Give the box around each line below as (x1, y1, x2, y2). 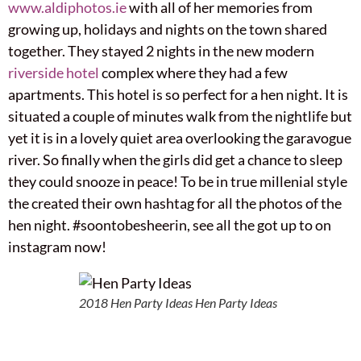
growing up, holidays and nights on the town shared (8, 19, 327, 38)
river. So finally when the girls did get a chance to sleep (8, 150, 342, 168)
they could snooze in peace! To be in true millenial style (8, 172, 347, 190)
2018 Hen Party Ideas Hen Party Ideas (79, 294, 277, 310)
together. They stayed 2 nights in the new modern (8, 41, 314, 60)
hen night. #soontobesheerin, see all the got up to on (8, 215, 331, 234)
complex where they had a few (99, 63, 288, 81)
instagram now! (8, 237, 106, 255)
